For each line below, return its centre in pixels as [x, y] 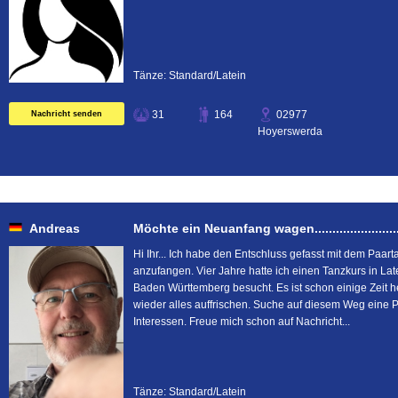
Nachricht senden [67, 114]
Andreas [55, 228]
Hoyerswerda [290, 131]
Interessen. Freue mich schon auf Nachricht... [242, 322]
